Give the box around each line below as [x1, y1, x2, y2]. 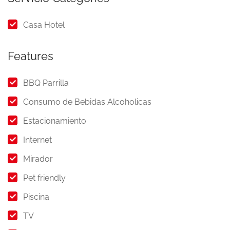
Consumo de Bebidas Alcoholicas [23, 97, 151, 107]
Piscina [23, 192, 49, 202]
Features [8, 49, 53, 63]
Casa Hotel [23, 20, 65, 30]
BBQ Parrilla [23, 78, 69, 88]
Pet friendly [23, 173, 66, 183]
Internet [23, 135, 52, 145]
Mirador [23, 154, 53, 164]
